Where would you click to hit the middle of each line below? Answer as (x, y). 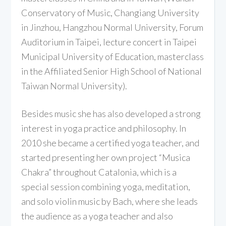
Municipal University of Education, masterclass (113, 56)
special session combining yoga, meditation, (106, 186)
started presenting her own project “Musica (106, 157)
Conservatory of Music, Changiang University (110, 12)
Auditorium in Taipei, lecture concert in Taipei (109, 42)
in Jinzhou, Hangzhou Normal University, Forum (112, 27)
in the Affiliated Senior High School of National (112, 71)
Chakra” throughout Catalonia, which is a (99, 172)
